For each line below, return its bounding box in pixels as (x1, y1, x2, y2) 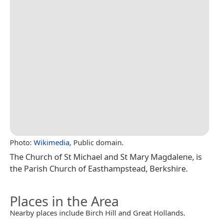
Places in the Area (10, 192, 119, 210)
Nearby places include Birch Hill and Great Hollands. (10, 207, 185, 218)
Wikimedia (34, 137, 69, 147)
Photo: (10, 137, 34, 147)
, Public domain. (69, 137, 124, 147)
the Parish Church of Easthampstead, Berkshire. (10, 162, 188, 174)
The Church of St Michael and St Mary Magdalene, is (10, 151, 202, 162)
